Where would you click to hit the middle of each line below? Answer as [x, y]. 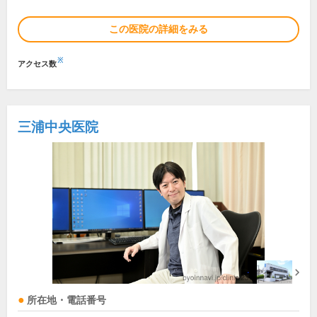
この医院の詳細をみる [158, 29]
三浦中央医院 [58, 127]
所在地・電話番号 [67, 301]
